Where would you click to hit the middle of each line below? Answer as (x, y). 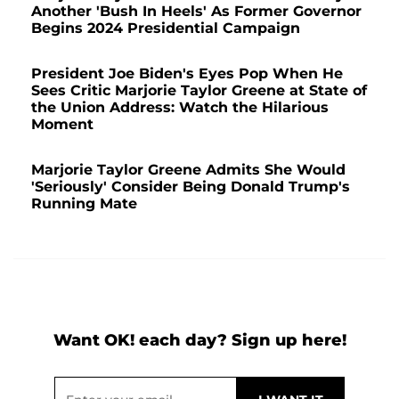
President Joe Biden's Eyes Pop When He (187, 73)
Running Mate (84, 203)
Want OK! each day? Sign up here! (199, 340)
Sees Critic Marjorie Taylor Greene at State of (199, 90)
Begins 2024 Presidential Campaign (166, 28)
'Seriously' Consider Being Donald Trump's (191, 186)
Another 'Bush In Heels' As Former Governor (196, 11)
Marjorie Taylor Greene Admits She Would (188, 169)
